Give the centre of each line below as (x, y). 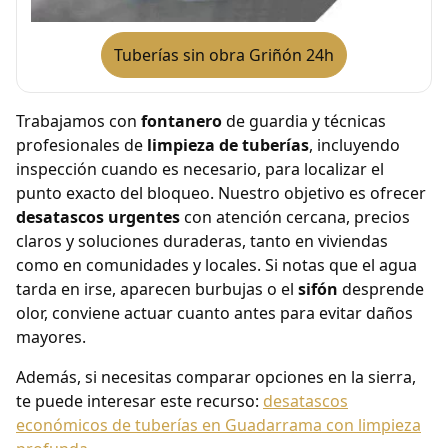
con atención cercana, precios (295, 217)
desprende (381, 289)
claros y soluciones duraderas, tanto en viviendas (202, 241)
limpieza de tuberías (228, 145)
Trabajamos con (78, 121)
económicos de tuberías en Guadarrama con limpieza (218, 425)
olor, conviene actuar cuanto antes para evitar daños (214, 313)
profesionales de (81, 145)
